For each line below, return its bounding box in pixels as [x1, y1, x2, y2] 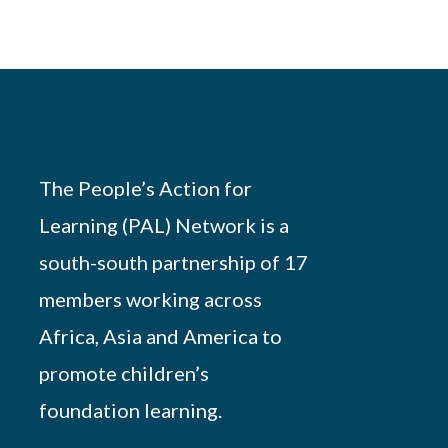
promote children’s [38, 361, 209, 386]
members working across [38, 287, 262, 312]
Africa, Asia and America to [38, 324, 282, 349]
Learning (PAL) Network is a [38, 213, 289, 238]
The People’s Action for [38, 176, 252, 201]
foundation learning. [38, 398, 222, 423]
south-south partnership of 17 [38, 250, 308, 275]
